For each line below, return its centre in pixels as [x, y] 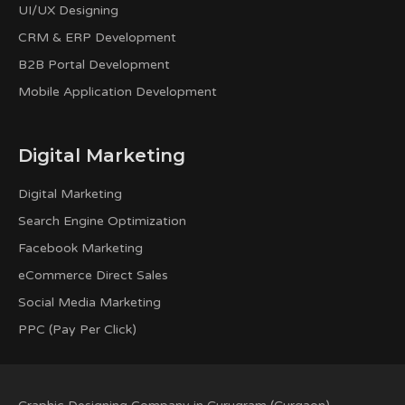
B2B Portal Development [94, 65]
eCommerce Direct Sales [93, 275]
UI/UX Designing [68, 10]
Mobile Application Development [118, 92]
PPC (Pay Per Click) [77, 330]
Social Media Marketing [89, 302]
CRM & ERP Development [97, 38]
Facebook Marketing [80, 248]
